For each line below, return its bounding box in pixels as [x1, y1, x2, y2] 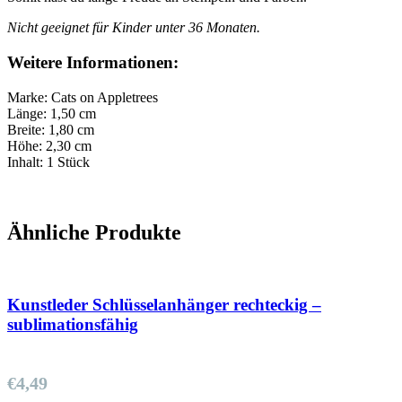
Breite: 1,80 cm [7, 121, 94, 137]
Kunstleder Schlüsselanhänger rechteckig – [7, 295, 321, 315]
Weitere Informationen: [7, 53, 179, 73]
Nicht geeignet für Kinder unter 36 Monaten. [7, 20, 260, 36]
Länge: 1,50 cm [7, 105, 96, 121]
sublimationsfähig [7, 315, 138, 335]
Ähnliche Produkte [7, 220, 181, 244]
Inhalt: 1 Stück [7, 153, 90, 170]
